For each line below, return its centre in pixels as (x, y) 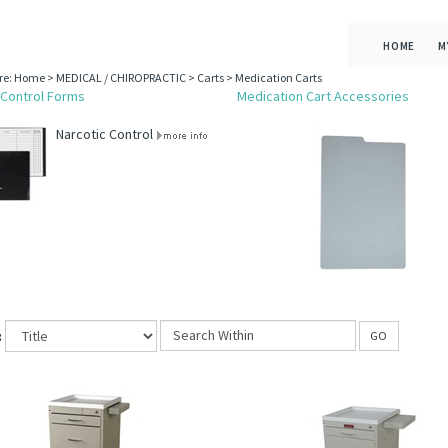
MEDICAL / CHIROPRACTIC (120, 77)
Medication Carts (278, 77)
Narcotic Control (105, 134)
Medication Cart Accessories (322, 96)
